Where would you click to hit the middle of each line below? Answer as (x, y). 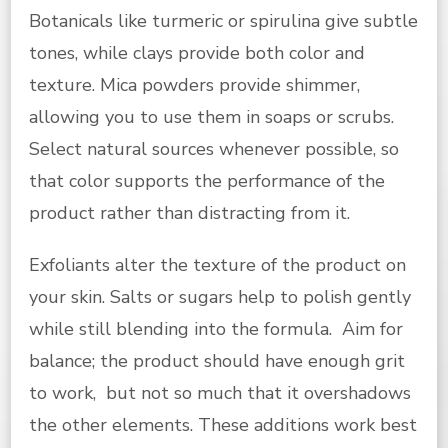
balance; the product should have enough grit (217, 360)
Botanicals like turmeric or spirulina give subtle (223, 20)
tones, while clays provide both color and (197, 52)
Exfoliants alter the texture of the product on (217, 264)
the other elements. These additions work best (223, 424)
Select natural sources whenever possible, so (214, 148)
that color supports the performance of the (207, 180)
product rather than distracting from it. (189, 212)
